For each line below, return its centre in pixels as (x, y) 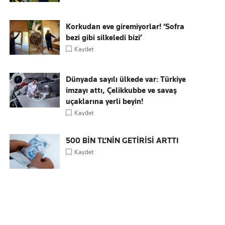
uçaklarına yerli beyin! (105, 101)
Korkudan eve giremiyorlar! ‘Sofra (125, 27)
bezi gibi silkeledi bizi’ (104, 38)
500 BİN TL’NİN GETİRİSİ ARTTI (123, 141)
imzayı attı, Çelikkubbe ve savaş (122, 90)
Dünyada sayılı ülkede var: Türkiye (126, 79)
